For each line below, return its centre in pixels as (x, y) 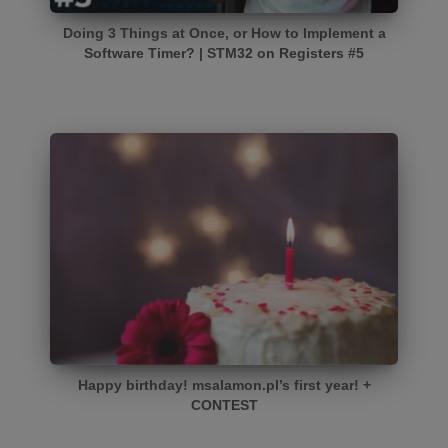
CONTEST (224, 404)
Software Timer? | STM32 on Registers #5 (224, 52)
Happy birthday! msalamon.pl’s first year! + (224, 384)
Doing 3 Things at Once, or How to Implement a (224, 32)
